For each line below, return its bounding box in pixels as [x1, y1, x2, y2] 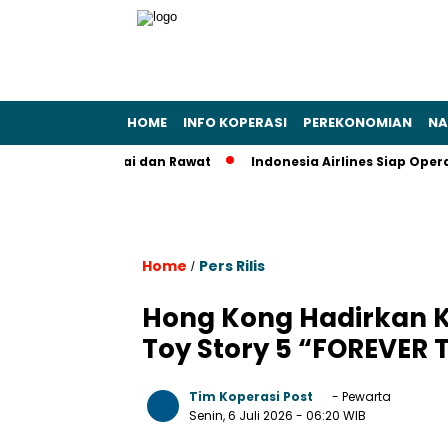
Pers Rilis [199, 256, 265, 276]
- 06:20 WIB [296, 407, 366, 424]
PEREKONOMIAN [303, 113, 412, 132]
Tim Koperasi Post [189, 388, 313, 405]
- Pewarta [329, 388, 391, 405]
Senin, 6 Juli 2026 [189, 407, 296, 424]
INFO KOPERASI [183, 113, 287, 132]
